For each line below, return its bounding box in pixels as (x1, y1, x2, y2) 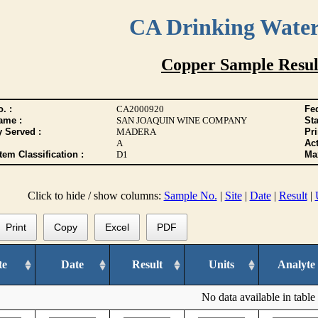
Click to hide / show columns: (27, 190, 164, 202)
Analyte (277, 258, 315, 270)
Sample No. (163, 190, 217, 202)
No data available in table (201, 290, 315, 303)
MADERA (116, 126, 156, 137)
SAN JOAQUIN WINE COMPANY (116, 115, 247, 126)
